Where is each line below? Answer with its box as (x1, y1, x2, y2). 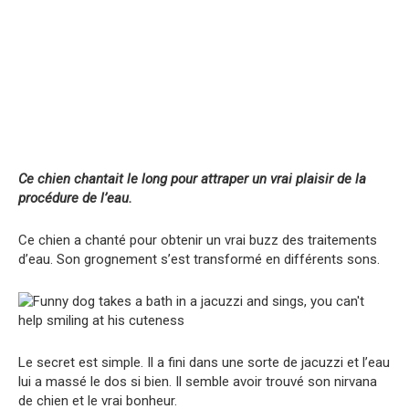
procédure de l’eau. (18, 189, 132, 206)
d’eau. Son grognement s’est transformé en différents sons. (18, 250, 380, 267)
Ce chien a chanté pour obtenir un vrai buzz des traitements (18, 231, 377, 248)
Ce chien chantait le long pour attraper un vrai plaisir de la (18, 170, 366, 187)
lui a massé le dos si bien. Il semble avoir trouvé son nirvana (18, 372, 377, 390)
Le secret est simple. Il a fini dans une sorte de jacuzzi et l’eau (18, 353, 390, 371)
